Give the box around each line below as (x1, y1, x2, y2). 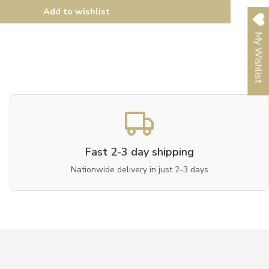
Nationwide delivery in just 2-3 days (70, 163, 208, 175)
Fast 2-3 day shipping (85, 144, 194, 159)
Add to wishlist (43, 5, 110, 18)
